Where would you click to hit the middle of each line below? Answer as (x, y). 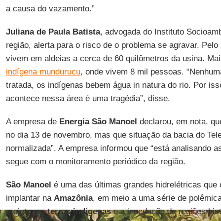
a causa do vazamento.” (50, 9)
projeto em (25, 211)
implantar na (30, 198)
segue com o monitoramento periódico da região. (95, 162)
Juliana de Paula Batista (53, 32)
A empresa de (32, 122)
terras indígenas (78, 211)
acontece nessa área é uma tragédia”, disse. (88, 98)
